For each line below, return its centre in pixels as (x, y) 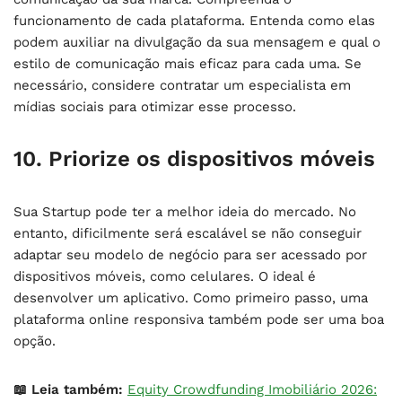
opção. (35, 341)
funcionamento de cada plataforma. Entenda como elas (194, 20)
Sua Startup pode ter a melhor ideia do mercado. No (185, 211)
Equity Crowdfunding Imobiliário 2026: (252, 389)
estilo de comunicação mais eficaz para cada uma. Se (188, 63)
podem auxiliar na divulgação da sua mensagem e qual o (197, 42)
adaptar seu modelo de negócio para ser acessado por (190, 254)
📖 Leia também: (68, 389)
